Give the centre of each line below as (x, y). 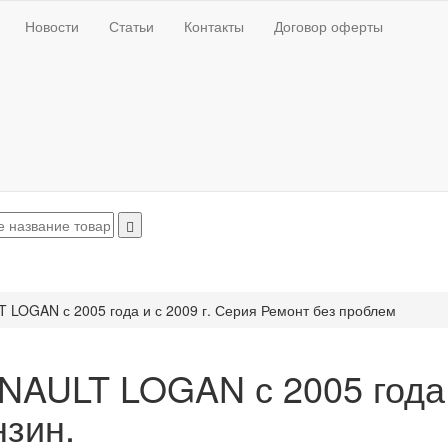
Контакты (214, 26)
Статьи (131, 26)
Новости (52, 26)
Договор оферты (328, 26)
